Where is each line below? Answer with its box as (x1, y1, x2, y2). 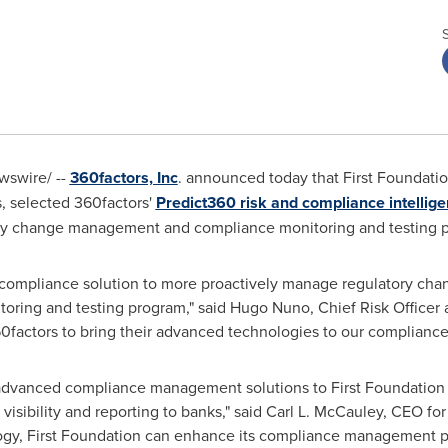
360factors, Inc (69, 166, 178, 189)
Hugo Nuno (229, 296, 310, 318)
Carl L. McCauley (265, 400, 383, 422)
